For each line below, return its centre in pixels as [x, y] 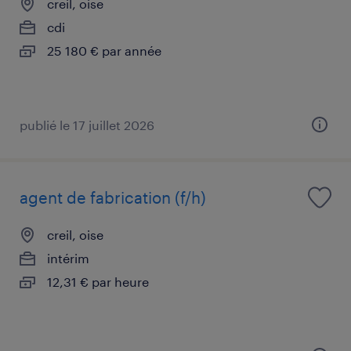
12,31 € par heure [98, 281]
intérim [68, 258]
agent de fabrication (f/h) [113, 197]
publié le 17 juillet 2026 [87, 125]
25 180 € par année [104, 50]
